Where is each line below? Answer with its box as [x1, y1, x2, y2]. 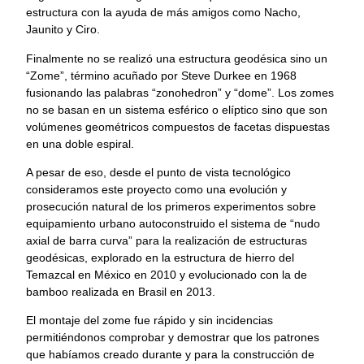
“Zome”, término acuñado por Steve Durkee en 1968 [26, 68, 297, 82]
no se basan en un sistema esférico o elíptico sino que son [26, 102, 327, 116]
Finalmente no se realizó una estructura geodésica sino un [26, 51, 327, 65]
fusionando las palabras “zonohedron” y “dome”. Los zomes [26, 85, 334, 99]
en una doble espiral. [26, 136, 134, 150]
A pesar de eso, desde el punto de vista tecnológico [26, 166, 291, 180]
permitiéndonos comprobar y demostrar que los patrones [26, 331, 319, 344]
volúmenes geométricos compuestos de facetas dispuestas [26, 119, 330, 133]
